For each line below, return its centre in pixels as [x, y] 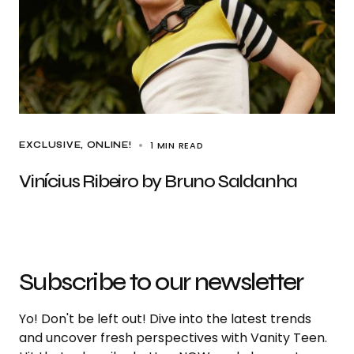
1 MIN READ [177, 145]
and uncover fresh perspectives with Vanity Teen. [173, 338]
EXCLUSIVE [50, 145]
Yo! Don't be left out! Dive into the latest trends [165, 319]
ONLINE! [109, 145]
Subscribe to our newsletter [161, 282]
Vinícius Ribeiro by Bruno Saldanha [158, 181]
